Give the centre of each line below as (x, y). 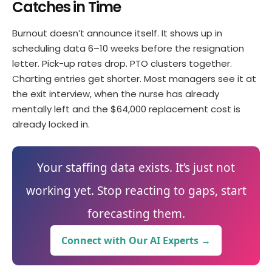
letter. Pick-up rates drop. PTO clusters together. (122, 63)
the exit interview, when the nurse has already (116, 93)
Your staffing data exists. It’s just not (136, 167)
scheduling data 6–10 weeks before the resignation (128, 48)
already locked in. (51, 124)
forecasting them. (136, 213)
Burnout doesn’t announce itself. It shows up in (117, 33)
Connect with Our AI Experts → (136, 240)
